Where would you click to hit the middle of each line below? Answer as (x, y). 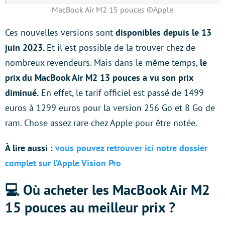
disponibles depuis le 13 (163, 33)
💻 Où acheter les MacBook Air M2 (107, 190)
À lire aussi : (30, 148)
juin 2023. (26, 48)
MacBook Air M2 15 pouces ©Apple (113, 10)
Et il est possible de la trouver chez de (121, 48)
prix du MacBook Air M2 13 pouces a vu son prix (99, 78)
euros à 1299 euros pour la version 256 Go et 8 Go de (110, 108)
